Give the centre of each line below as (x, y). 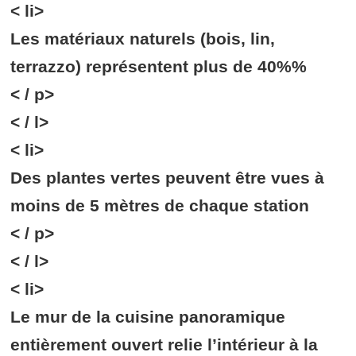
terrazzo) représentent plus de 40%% (159, 67)
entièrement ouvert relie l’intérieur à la (164, 345)
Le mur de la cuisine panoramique (148, 317)
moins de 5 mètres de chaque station (160, 206)
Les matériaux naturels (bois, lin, (143, 39)
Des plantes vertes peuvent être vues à (168, 178)
